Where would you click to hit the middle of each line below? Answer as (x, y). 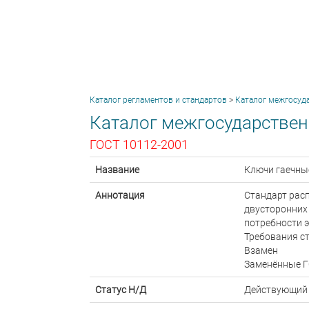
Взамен (261, 250)
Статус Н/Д (121, 290)
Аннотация (120, 195)
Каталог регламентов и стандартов (158, 100)
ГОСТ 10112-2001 (139, 144)
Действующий (276, 290)
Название (117, 170)
